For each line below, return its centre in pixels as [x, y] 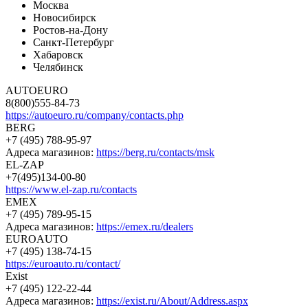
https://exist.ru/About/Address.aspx [172, 300]
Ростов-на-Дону [70, 30]
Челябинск [58, 67]
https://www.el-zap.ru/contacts [71, 189]
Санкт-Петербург [74, 42]
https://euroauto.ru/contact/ [63, 263]
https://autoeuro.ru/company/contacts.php [95, 115]
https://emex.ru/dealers [145, 226]
